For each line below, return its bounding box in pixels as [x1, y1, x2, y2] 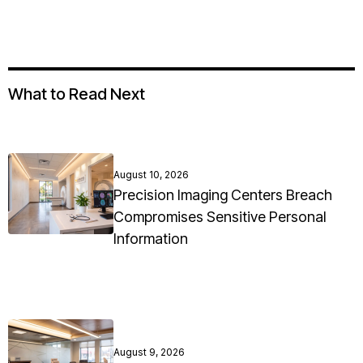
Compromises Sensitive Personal [113, 208, 326, 226]
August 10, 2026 [113, 169, 189, 181]
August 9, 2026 [113, 346, 185, 359]
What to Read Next [8, 84, 145, 105]
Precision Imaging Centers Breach [113, 186, 332, 204]
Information [113, 230, 188, 248]
